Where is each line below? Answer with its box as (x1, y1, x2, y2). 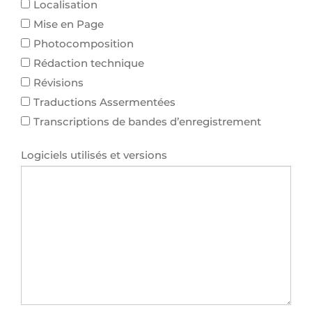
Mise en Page (33, 17, 104, 31)
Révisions (33, 76, 84, 89)
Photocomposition (33, 37, 134, 50)
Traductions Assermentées (33, 95, 175, 109)
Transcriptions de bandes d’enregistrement (33, 115, 261, 128)
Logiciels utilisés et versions (21, 148, 167, 162)
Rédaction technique (33, 56, 144, 70)
